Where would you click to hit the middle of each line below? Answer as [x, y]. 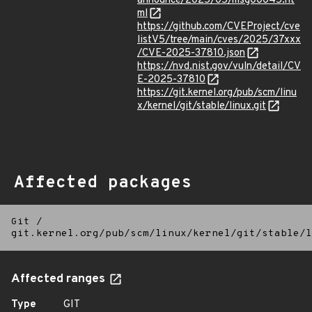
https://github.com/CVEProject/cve [219, 27]
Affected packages [103, 183]
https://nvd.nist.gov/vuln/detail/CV [219, 67]
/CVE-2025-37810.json [191, 53]
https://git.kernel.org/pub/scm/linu [217, 93]
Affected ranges [60, 279]
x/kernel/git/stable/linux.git [202, 106]
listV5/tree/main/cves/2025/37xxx [219, 40]
